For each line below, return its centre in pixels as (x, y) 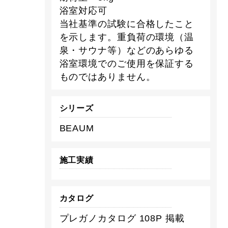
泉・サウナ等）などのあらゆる (127, 50)
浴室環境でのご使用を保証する (127, 63)
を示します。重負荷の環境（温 (127, 37)
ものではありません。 (107, 77)
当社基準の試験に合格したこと (127, 24)
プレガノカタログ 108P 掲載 (122, 219)
